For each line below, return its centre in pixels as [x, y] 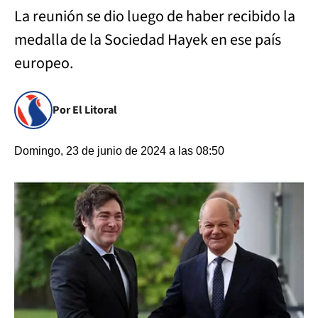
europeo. [44, 63]
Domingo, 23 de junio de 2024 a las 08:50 [119, 151]
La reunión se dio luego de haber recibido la [155, 16]
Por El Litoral [85, 110]
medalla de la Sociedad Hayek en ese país [148, 40]
